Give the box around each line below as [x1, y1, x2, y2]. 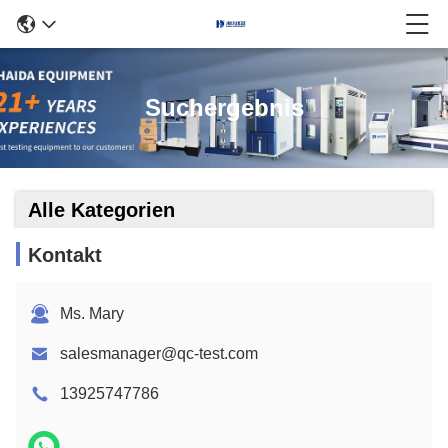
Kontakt [28, 244, 102, 266]
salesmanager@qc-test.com [60, 345, 258, 362]
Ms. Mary [60, 305, 124, 322]
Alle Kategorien [28, 199, 175, 221]
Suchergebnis [144, 94, 304, 121]
